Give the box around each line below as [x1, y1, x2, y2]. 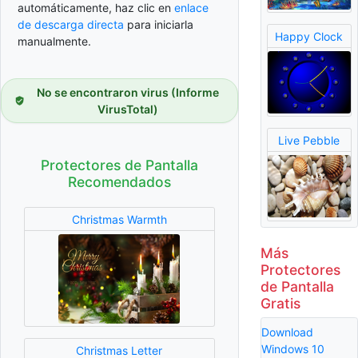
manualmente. [18, 34, 91, 49]
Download [261, 324, 313, 339]
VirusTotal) [97, 102, 158, 117]
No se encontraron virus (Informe [36, 86, 219, 100]
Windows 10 [261, 341, 324, 356]
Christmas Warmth [71, 212, 167, 226]
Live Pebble [278, 133, 340, 147]
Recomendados [67, 173, 171, 191]
